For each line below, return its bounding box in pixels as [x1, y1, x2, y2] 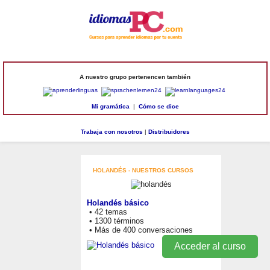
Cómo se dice [138, 102, 179, 110]
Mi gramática [91, 102, 130, 110]
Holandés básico [87, 198, 149, 207]
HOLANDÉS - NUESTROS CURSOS [93, 166, 193, 174]
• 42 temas [87, 207, 127, 216]
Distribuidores [148, 128, 190, 135]
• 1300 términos [87, 216, 144, 225]
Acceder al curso [174, 241, 246, 251]
